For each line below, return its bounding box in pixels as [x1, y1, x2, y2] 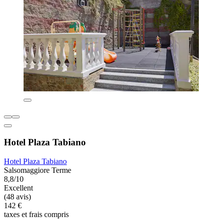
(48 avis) [4, 192, 31, 201]
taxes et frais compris [4, 210, 69, 219]
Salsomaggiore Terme [4, 165, 71, 174]
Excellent [4, 183, 33, 192]
